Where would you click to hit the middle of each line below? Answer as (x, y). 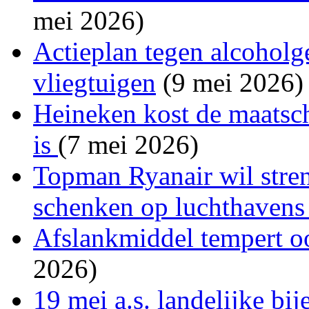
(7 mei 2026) (128, 144)
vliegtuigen (94, 82)
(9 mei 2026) (230, 82)
